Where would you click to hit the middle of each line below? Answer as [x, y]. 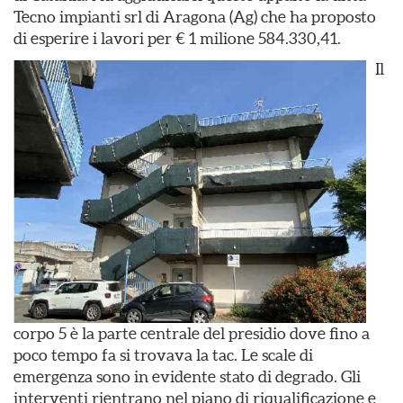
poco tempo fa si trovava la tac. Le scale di [163, 354]
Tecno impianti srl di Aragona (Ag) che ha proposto [195, 17]
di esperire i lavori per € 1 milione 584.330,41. [177, 38]
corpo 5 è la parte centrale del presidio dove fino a [192, 333]
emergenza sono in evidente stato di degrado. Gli [187, 376]
